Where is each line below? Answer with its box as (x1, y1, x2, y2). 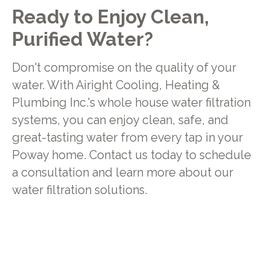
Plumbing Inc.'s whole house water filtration (11, 96, 251, 110)
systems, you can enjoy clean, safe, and (11, 113, 228, 128)
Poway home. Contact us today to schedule (11, 148, 251, 163)
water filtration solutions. (11, 183, 147, 198)
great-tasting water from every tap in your (11, 131, 243, 145)
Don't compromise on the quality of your (11, 61, 236, 75)
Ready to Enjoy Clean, (11, 5, 209, 28)
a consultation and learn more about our (11, 166, 233, 180)
